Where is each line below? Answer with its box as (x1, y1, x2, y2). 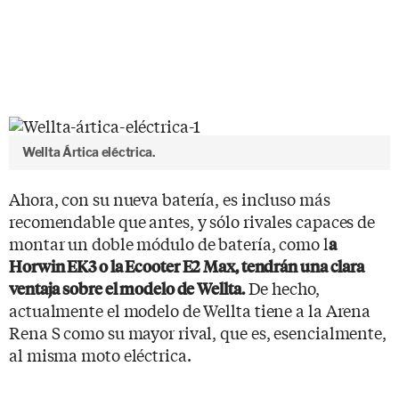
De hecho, (244, 275, 320, 299)
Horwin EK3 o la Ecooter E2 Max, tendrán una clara (9, 254, 365, 277)
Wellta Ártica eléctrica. (22, 144, 156, 159)
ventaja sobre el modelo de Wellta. (9, 276, 245, 299)
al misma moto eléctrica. (9, 342, 191, 366)
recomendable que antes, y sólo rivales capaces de (9, 208, 376, 232)
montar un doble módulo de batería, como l (9, 231, 329, 255)
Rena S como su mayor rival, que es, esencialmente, (9, 320, 387, 344)
